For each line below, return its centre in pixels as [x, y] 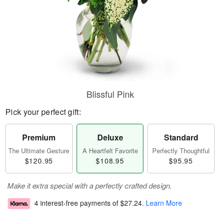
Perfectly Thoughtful [181, 151]
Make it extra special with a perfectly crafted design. [90, 185]
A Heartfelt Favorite [110, 151]
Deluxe [110, 137]
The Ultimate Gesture [39, 151]
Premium [39, 137]
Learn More [164, 203]
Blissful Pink [110, 94]
